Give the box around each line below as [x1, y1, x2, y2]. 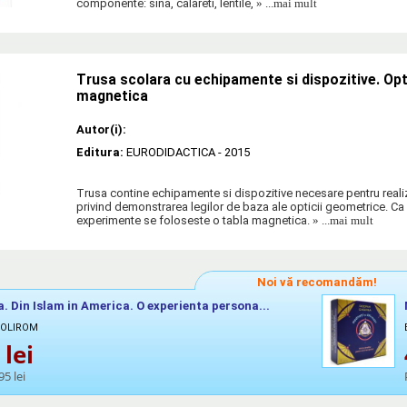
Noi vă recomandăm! [257, 275, 377, 290]
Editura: [76, 145, 126, 160]
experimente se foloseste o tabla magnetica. [76, 213, 310, 228]
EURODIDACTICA [126, 145, 215, 160]
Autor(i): [76, 123, 126, 137]
